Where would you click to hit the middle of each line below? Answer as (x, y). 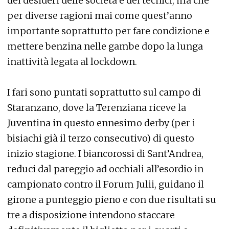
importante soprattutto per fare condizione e (108, 31)
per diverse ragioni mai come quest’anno (100, 16)
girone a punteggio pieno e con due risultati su (112, 200)
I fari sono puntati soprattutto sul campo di (104, 92)
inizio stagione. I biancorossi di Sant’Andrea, (105, 154)
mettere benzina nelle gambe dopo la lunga (105, 46)
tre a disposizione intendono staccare (91, 215)
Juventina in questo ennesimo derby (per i (101, 123)
